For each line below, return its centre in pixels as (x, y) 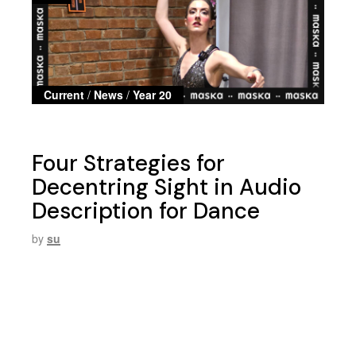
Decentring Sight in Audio (167, 187)
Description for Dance (146, 211)
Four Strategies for (129, 163)
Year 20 (153, 94)
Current (64, 94)
